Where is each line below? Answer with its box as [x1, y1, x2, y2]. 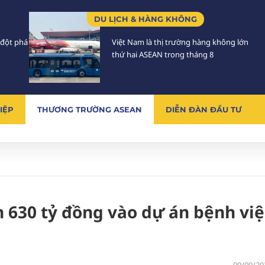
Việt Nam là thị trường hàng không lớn [112, 37, 248, 47]
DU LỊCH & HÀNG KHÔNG [94, 14, 197, 24]
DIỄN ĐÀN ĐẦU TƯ [166, 105, 241, 114]
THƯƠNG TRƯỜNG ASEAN [37, 105, 142, 114]
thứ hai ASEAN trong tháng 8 [112, 49, 214, 60]
